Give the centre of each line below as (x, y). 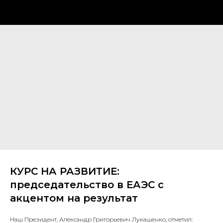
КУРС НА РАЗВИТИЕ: (65, 171)
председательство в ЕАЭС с (87, 185)
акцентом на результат (74, 198)
